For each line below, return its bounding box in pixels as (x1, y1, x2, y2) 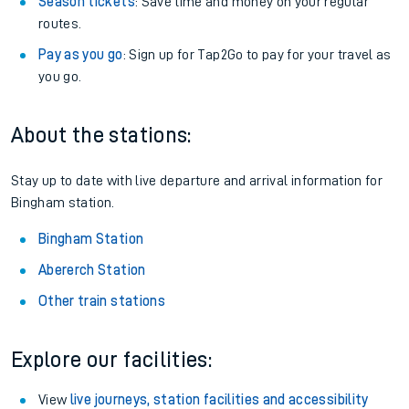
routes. (38, 16, 82, 31)
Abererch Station (38, 263, 146, 278)
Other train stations (38, 294, 165, 309)
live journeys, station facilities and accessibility (69, 393, 369, 407)
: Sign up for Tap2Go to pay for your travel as (122, 47, 392, 62)
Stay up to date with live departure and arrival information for (11, 173, 383, 188)
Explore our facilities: (11, 349, 213, 371)
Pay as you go (38, 47, 123, 62)
